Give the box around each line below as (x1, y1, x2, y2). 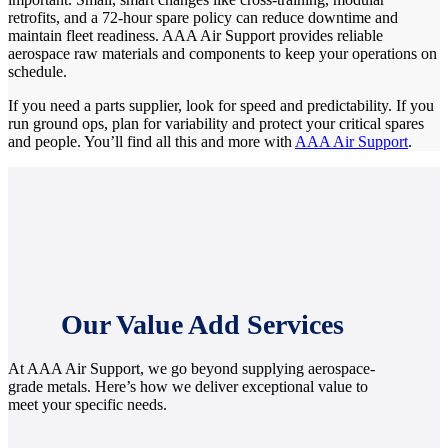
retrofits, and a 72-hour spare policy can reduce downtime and (8, 8, 398, 26)
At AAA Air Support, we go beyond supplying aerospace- (8, 360, 375, 378)
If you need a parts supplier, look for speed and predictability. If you (8, 96, 434, 114)
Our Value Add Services (60, 309, 344, 341)
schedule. (8, 62, 67, 80)
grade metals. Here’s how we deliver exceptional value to (8, 378, 368, 396)
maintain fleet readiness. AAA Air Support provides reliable (8, 26, 383, 44)
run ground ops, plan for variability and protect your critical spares (8, 114, 424, 132)
